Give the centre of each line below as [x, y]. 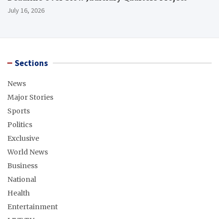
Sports [19, 111]
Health [19, 193]
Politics [20, 125]
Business [22, 166]
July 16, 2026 [26, 11]
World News [28, 152]
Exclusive [23, 139]
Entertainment [33, 207]
